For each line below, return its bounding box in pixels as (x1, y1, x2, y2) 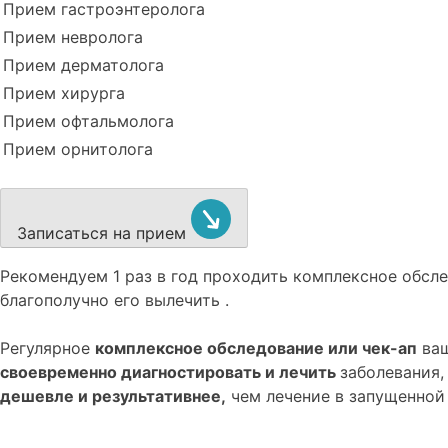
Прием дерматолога (3, 55, 164, 76)
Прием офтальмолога (3, 111, 174, 132)
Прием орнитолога (3, 139, 153, 160)
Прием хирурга (3, 83, 125, 104)
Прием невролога (3, 27, 143, 48)
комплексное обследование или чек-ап (95, 338, 417, 359)
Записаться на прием (17, 223, 191, 243)
